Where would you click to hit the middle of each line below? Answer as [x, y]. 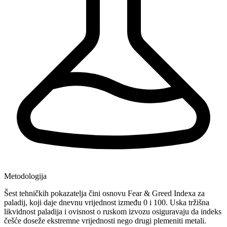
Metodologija [25, 176]
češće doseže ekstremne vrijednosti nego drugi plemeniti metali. [105, 220]
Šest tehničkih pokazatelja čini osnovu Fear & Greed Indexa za [104, 193]
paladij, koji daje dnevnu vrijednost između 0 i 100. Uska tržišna [107, 202]
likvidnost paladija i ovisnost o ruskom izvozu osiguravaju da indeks [113, 211]
